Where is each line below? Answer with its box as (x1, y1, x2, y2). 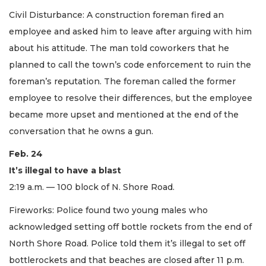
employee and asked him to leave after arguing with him (9, 26, 252, 37)
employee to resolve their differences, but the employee (9, 92, 252, 103)
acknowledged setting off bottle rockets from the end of (9, 221, 252, 232)
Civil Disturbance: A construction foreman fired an (9, 9, 224, 20)
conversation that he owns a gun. (9, 125, 153, 137)
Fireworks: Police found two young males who (9, 204, 208, 216)
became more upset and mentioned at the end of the (9, 109, 239, 120)
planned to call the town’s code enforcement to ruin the (9, 59, 251, 70)
